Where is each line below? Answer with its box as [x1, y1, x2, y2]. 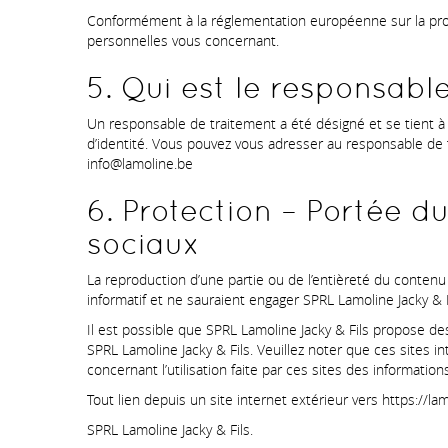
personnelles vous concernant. [87, 31, 279, 51]
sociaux [87, 226, 200, 262]
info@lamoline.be [87, 154, 193, 174]
